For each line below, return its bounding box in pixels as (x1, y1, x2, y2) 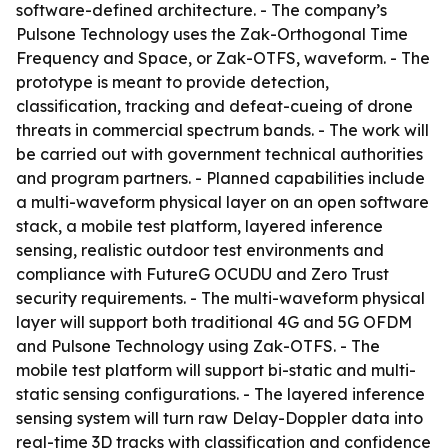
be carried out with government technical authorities (16, 144, 423, 164)
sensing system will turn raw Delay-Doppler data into (16, 408, 423, 428)
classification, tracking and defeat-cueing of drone (16, 96, 413, 116)
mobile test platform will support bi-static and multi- (16, 360, 416, 380)
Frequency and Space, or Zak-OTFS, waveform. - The (16, 48, 430, 68)
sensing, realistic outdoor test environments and (16, 240, 384, 260)
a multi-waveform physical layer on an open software (16, 192, 429, 212)
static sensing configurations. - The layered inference (16, 384, 425, 404)
